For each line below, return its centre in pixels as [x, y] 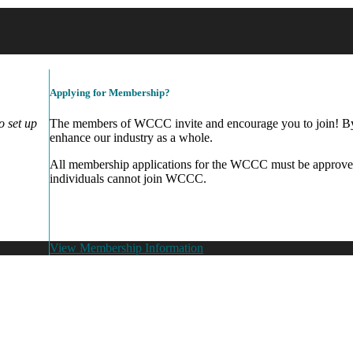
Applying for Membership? [110, 92]
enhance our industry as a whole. [132, 137]
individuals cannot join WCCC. [128, 178]
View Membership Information [127, 247]
